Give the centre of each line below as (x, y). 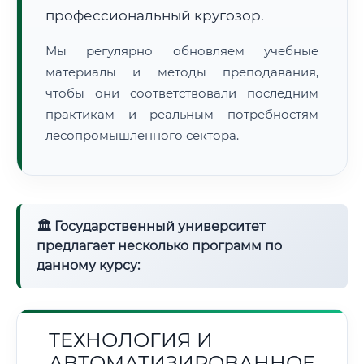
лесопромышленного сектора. (142, 135)
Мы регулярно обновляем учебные (182, 51)
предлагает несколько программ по (159, 246)
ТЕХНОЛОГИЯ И (131, 340)
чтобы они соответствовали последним (182, 93)
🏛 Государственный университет (151, 226)
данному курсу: (88, 265)
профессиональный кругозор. (155, 15)
